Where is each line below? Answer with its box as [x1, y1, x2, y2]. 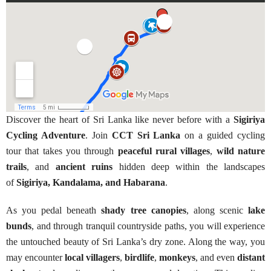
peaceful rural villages [117, 146, 211, 156]
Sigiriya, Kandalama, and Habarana [16, 177, 165, 188]
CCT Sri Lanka [111, 130, 181, 140]
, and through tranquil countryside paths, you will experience [31, 221, 265, 231]
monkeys [159, 252, 195, 263]
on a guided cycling [180, 130, 266, 140]
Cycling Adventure [6, 130, 85, 140]
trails [6, 162, 27, 172]
